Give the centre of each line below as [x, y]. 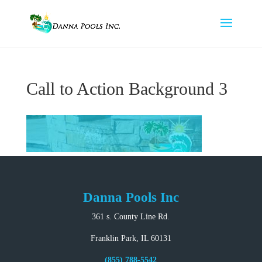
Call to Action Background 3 [127, 89]
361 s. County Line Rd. [131, 217]
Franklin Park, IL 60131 [131, 238]
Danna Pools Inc [131, 197]
